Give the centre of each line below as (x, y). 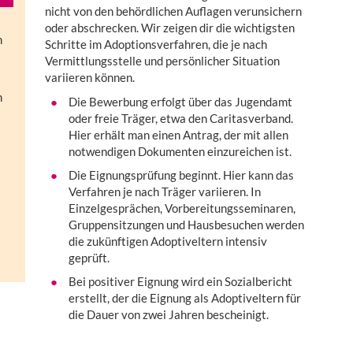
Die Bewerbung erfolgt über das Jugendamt (180, 102)
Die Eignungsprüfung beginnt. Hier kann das (181, 175)
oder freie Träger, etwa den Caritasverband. (180, 119)
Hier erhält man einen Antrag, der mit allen (178, 135)
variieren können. (89, 78)
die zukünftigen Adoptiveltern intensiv (167, 242)
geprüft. (89, 258)
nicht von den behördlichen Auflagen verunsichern (173, 11)
